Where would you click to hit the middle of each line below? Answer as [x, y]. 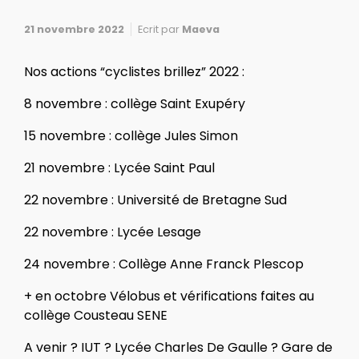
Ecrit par [160, 30]
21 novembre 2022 [74, 30]
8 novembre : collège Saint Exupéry [135, 104]
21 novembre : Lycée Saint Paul [119, 168]
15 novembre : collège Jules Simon [131, 136]
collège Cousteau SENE [96, 316]
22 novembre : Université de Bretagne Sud [155, 200]
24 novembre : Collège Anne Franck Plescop [164, 264]
